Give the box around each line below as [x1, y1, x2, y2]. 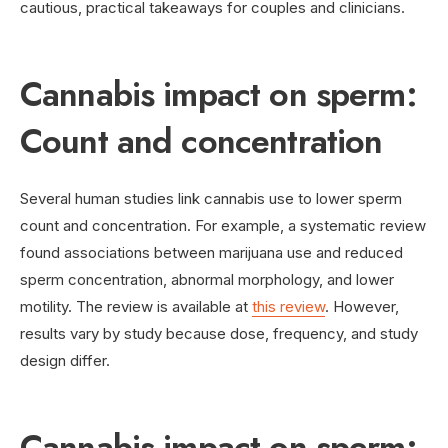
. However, [325, 296, 399, 316]
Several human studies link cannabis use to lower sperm [20, 188, 402, 208]
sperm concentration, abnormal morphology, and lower [20, 269, 394, 289]
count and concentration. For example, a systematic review [20, 215, 426, 235]
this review [252, 296, 325, 316]
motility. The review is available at [20, 296, 252, 316]
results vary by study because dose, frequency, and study [20, 323, 418, 343]
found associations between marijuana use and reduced [20, 242, 403, 262]
